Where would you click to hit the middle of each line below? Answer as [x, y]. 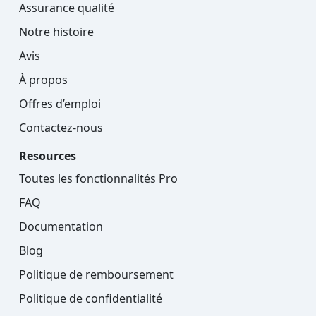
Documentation [61, 227]
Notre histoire [56, 32]
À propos [43, 80]
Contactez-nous [61, 128]
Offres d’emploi [60, 104]
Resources [48, 156]
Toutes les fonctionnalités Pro [98, 179]
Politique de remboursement [96, 275]
